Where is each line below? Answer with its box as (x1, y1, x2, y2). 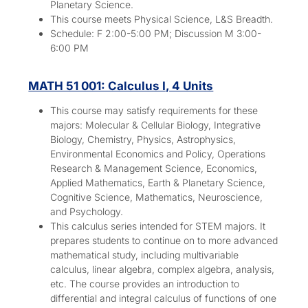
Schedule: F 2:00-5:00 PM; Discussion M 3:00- (50, 27, 262, 39)
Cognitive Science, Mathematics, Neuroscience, (50, 191, 263, 203)
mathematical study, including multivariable (50, 249, 239, 261)
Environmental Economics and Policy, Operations (50, 148, 266, 160)
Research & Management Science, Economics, (50, 162, 258, 175)
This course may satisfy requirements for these (50, 104, 258, 117)
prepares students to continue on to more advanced (50, 234, 278, 247)
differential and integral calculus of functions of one (50, 292, 277, 305)
